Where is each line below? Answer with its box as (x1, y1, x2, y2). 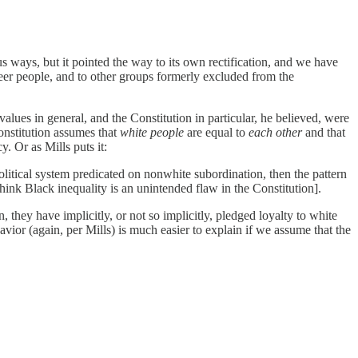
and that (302, 125, 345, 139)
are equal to (187, 125, 249, 139)
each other (249, 125, 302, 139)
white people (120, 125, 187, 139)
